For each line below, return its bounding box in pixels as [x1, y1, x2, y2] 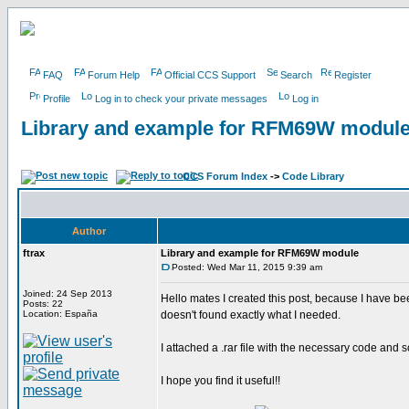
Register [334, 69, 372, 80]
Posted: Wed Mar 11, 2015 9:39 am [172, 262, 322, 272]
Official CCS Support [164, 69, 256, 80]
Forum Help [88, 69, 140, 80]
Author [72, 225, 106, 236]
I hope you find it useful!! [161, 374, 280, 387]
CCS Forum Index [183, 171, 267, 182]
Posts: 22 [23, 299, 63, 309]
